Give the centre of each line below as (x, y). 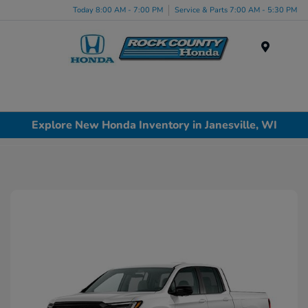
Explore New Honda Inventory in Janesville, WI (154, 125)
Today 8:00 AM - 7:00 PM (118, 10)
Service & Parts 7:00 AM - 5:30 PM (236, 10)
